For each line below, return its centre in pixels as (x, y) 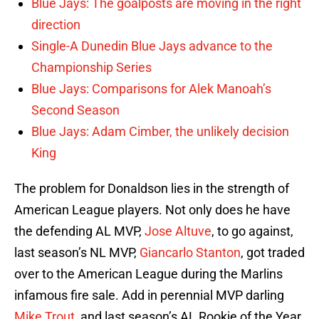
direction (56, 25)
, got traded (273, 253)
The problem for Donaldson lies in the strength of (152, 189)
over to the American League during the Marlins (148, 274)
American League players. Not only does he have (152, 210)
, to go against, (252, 231)
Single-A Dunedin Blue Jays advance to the (152, 46)
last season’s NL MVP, (75, 253)
